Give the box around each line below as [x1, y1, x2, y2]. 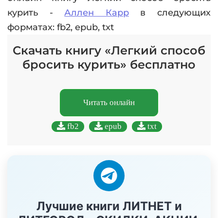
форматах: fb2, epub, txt [7, 22, 114, 33]
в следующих [128, 7, 211, 18]
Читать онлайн [83, 98, 135, 107]
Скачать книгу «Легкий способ [13, 43, 205, 57]
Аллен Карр [64, 7, 129, 18]
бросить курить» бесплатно [22, 57, 196, 72]
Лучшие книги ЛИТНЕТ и [36, 199, 182, 213]
